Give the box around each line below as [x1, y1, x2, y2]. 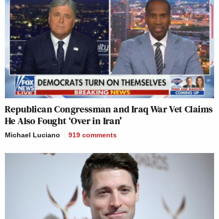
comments [82, 131, 117, 139]
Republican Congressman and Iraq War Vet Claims [5, 102, 213, 116]
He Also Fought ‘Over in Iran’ [5, 113, 122, 128]
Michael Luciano [5, 131, 60, 139]
